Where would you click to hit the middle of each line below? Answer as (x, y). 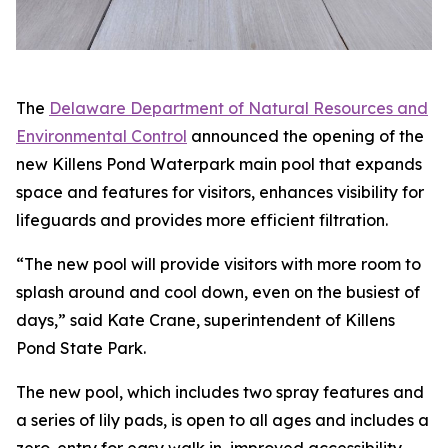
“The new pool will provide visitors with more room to (218, 263)
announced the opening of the (305, 135)
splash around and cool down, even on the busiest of (218, 291)
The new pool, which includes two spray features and (220, 391)
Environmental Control (101, 135)
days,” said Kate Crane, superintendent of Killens (205, 319)
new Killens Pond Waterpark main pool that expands (219, 163)
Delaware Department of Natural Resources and (238, 107)
